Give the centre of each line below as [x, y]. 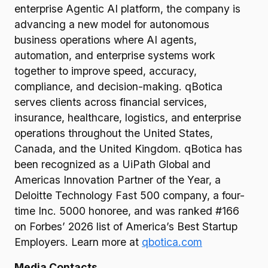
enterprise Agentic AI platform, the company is [127, 9]
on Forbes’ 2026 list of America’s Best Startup [126, 226]
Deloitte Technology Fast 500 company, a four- [130, 195]
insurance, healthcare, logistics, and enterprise [128, 118]
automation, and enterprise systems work [115, 55]
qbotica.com [172, 242]
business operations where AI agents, [106, 40]
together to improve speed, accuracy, [106, 71]
